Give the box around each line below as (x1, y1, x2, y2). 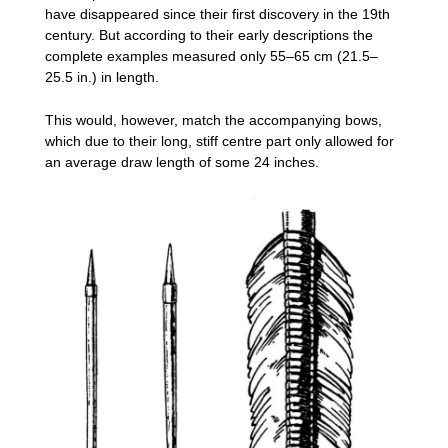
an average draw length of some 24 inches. (45, 154, 319, 171)
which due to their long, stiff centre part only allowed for (45, 133, 394, 150)
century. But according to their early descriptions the (45, 26, 373, 43)
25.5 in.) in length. (45, 68, 159, 85)
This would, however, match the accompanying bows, (45, 112, 382, 129)
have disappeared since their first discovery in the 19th (45, 5, 390, 22)
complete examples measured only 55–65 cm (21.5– (45, 47, 378, 64)
